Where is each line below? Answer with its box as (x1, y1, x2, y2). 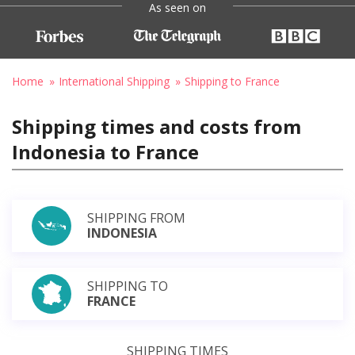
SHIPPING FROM (87, 208, 185, 227)
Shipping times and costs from (12, 113, 301, 139)
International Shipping (59, 73, 170, 89)
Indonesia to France (12, 138, 199, 165)
